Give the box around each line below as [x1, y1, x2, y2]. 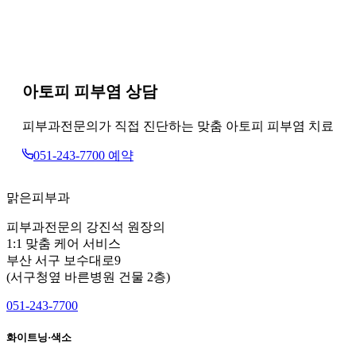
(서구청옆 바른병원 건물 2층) [6, 269, 170, 284]
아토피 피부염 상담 [22, 82, 157, 100]
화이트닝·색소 [6, 331, 72, 343]
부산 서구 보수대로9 [6, 253, 121, 267]
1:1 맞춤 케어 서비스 [6, 236, 121, 250]
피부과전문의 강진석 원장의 [6, 219, 165, 234]
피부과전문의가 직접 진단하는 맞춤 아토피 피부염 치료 [22, 118, 334, 133]
